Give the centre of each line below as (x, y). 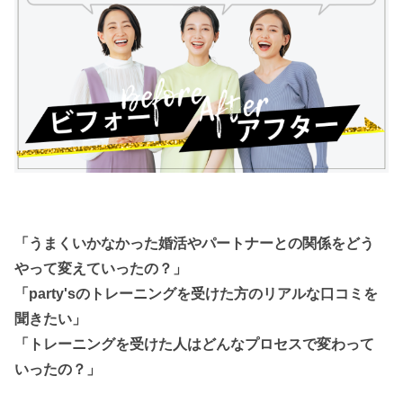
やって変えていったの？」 (101, 269)
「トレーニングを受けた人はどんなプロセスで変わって (195, 344)
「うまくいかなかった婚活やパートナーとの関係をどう (195, 243)
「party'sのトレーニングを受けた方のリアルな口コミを (197, 294)
